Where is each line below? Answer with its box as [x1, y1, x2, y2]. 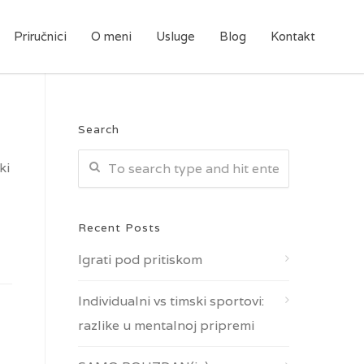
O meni [91, 28, 132, 44]
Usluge [156, 28, 195, 44]
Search [78, 122, 119, 136]
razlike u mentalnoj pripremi [78, 317, 254, 334]
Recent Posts [78, 220, 161, 235]
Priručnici [14, 28, 67, 44]
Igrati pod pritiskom [78, 251, 202, 268]
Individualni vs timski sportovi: [78, 292, 264, 310]
